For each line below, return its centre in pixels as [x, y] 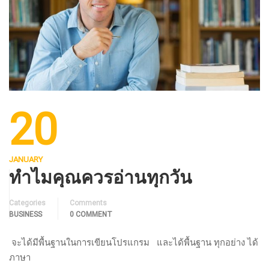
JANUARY [26, 159]
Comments [88, 203]
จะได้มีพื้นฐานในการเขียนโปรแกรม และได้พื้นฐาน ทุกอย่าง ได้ [134, 242]
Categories [27, 203]
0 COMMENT [91, 214]
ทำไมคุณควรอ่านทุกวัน [101, 177]
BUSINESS [26, 214]
